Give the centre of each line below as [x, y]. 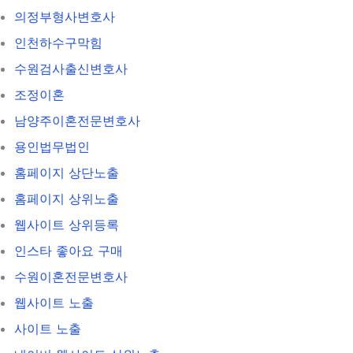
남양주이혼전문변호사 [77, 120]
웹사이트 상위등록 [67, 224]
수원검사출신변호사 [71, 68]
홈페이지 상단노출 [67, 172]
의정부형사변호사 [65, 16]
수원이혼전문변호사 [71, 276]
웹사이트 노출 [54, 302]
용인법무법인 [52, 146]
